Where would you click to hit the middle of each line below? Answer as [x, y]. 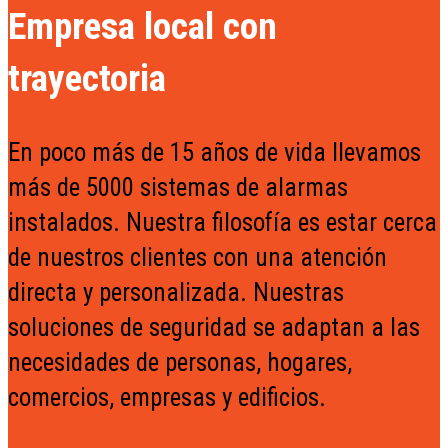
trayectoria [87, 78]
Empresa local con [142, 26]
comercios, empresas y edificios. [167, 398]
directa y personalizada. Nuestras [176, 293]
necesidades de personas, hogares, [180, 363]
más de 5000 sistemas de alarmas [178, 188]
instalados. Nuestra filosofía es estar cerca [222, 223]
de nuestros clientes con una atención [197, 258]
